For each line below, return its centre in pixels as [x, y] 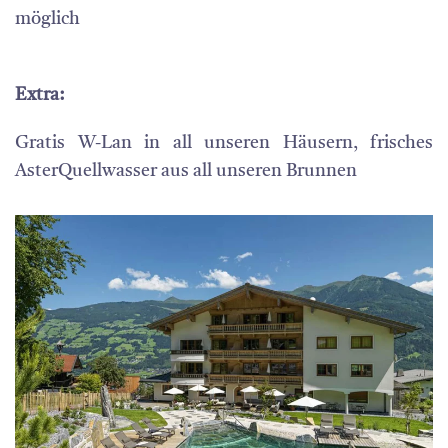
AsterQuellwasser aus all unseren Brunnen [186, 171]
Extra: [39, 95]
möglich [47, 19]
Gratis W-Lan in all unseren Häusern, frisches [224, 143]
